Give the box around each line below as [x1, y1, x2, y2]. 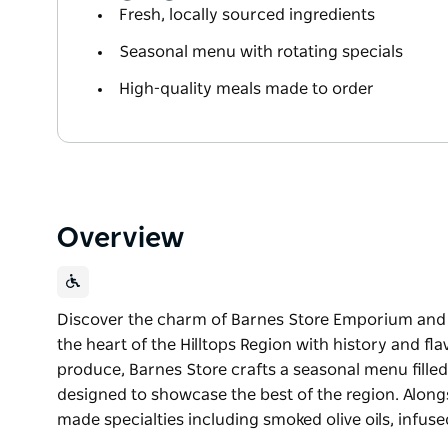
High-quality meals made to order [119, 81, 374, 98]
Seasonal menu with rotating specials [119, 44, 403, 61]
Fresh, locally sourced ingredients [119, 7, 375, 24]
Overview [57, 225, 184, 254]
